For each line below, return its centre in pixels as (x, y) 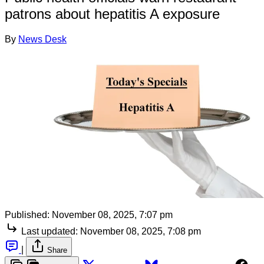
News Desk (42, 39)
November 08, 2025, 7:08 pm (141, 231)
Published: (27, 214)
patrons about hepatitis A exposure (112, 14)
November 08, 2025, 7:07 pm (112, 214)
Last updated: (49, 231)
